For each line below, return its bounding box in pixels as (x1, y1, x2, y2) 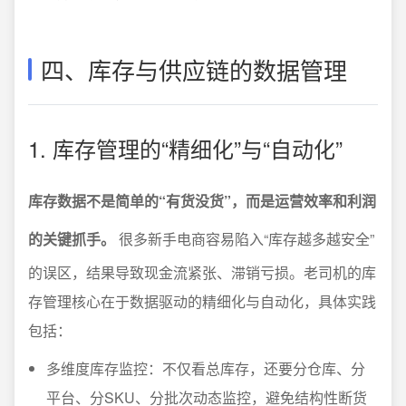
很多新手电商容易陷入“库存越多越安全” (115, 228, 374, 249)
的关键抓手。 (28, 228, 115, 249)
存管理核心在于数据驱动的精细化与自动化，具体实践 (28, 291, 376, 312)
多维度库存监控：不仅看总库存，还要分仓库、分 (46, 358, 365, 379)
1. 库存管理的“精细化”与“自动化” (28, 132, 343, 164)
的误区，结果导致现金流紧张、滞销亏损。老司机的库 (28, 262, 376, 283)
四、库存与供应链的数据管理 (41, 53, 347, 86)
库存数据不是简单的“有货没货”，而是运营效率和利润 (28, 190, 376, 211)
